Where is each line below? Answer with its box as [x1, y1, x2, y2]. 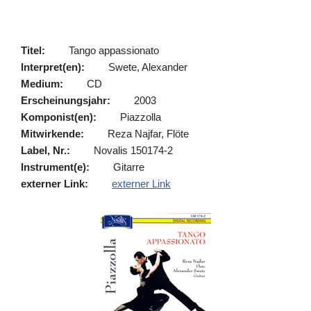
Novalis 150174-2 [94, 144, 173, 156]
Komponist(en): [21, 111, 96, 123]
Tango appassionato [69, 44, 159, 56]
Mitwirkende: [21, 128, 84, 140]
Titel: [21, 44, 45, 56]
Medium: [21, 78, 63, 90]
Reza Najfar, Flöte [108, 128, 189, 140]
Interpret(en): [21, 61, 85, 73]
